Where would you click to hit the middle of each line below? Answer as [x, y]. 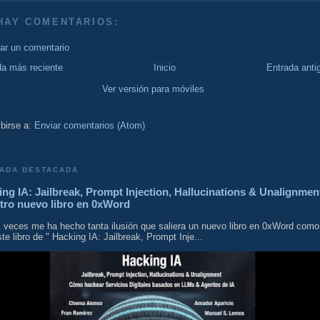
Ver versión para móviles [153, 89]
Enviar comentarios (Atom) [90, 126]
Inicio [165, 68]
